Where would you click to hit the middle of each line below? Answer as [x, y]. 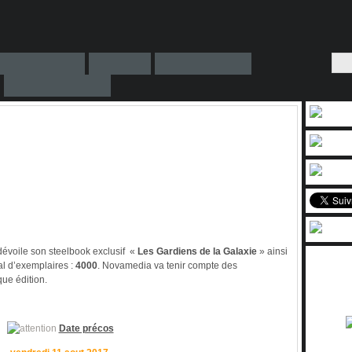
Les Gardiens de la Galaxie [197, 251]
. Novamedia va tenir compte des [167, 266]
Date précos [86, 328]
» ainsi [272, 251]
